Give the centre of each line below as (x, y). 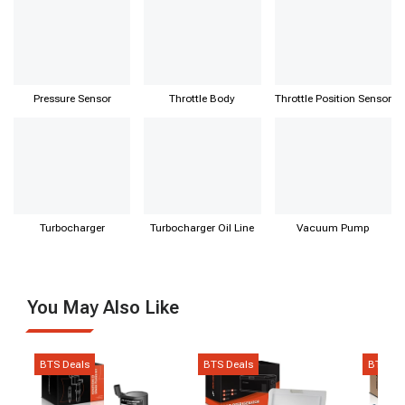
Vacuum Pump (333, 228)
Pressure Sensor (72, 99)
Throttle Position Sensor (333, 99)
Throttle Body (202, 99)
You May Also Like (103, 307)
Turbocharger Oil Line (202, 228)
